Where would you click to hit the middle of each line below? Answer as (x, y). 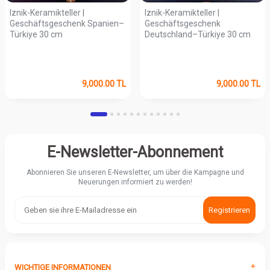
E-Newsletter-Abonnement (135, 152)
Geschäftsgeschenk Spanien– (67, 23)
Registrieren (229, 210)
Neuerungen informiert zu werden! (135, 182)
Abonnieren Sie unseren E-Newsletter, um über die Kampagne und (135, 172)
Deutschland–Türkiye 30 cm (197, 34)
